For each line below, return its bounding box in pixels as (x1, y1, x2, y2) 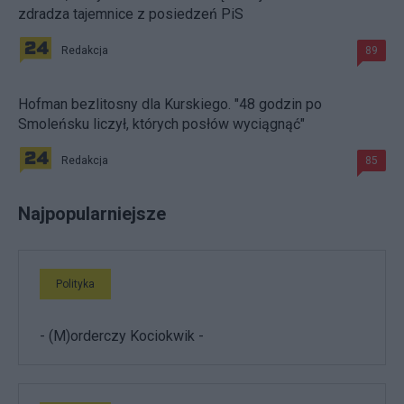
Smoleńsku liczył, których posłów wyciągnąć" (18, 115, 305, 133)
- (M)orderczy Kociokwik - (40, 326, 204, 344)
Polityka (56, 277, 95, 290)
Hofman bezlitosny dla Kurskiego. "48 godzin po (18, 95, 322, 113)
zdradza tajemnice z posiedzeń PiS (18, 5, 243, 23)
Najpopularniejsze (18, 202, 166, 225)
